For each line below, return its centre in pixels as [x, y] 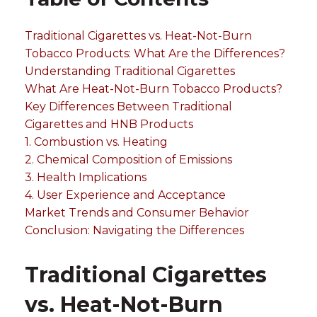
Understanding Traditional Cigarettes [130, 71]
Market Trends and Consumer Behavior [137, 213]
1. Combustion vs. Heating [96, 142]
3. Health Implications [86, 177]
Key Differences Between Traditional [128, 106]
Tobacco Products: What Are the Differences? [155, 53]
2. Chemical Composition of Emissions [128, 160]
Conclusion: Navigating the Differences [134, 230]
